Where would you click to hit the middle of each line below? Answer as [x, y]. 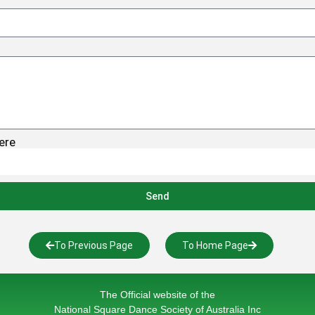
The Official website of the [157, 295]
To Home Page [215, 245]
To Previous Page [94, 245]
